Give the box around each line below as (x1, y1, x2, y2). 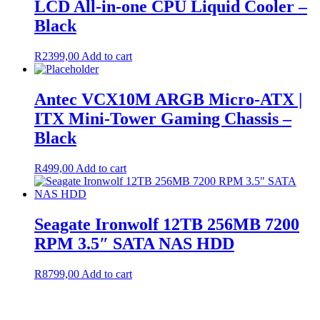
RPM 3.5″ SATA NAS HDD (34, 234, 234, 253)
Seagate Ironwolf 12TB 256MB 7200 (34, 214, 299, 234)
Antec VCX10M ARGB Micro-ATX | (34, 89, 302, 109)
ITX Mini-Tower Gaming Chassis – (34, 109, 291, 128)
